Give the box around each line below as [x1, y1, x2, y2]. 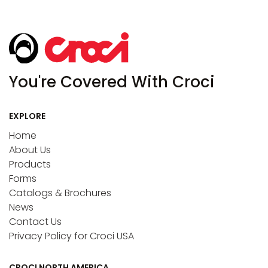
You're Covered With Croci [9, 71, 215, 93]
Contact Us [9, 215, 62, 229]
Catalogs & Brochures [9, 186, 111, 200]
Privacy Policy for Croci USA [9, 229, 134, 243]
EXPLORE [9, 110, 45, 123]
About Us [9, 143, 51, 157]
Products [9, 157, 51, 172]
